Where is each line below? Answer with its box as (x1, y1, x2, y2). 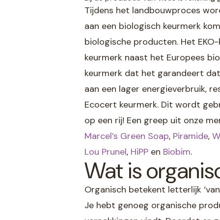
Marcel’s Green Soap (84, 130, 169, 142)
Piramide (173, 130, 208, 142)
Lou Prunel (84, 145, 127, 158)
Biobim (163, 145, 191, 158)
